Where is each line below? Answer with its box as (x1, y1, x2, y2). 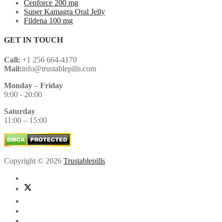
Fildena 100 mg (24, 16, 73, 25)
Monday (4, 81, 32, 90)
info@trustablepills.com (22, 64, 96, 73)
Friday (40, 81, 63, 90)
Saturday (4, 107, 35, 115)
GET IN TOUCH (4, 36, 63, 45)
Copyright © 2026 (4, 156, 63, 165)
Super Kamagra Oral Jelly (24, 7, 105, 16)
